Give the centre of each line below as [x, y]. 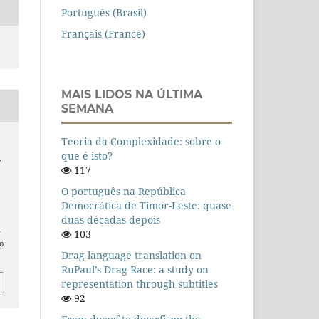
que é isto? [87, 156]
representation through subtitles [140, 284]
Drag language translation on [131, 256]
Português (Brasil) [104, 13]
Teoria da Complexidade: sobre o [141, 142]
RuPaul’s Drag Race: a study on [135, 270]
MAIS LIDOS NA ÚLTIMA [132, 95]
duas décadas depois [111, 220]
